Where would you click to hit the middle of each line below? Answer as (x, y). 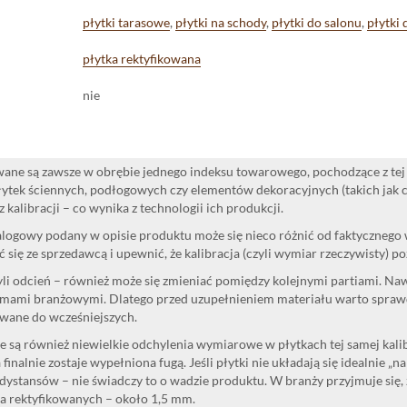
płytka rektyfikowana (142, 58)
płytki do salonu (317, 22)
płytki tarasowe (126, 22)
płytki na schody (221, 22)
